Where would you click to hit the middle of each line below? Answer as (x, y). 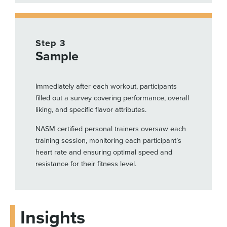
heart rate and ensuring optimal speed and (104, 152)
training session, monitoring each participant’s (108, 140)
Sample (57, 56)
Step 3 (51, 43)
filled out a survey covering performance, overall (112, 98)
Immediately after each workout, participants (106, 87)
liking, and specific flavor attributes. (92, 110)
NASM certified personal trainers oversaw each (111, 129)
